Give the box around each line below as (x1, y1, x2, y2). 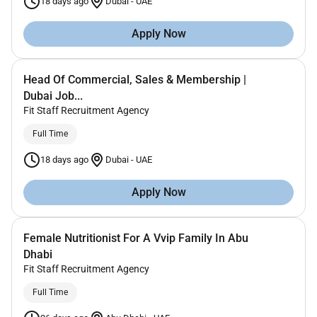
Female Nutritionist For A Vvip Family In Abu (23, 231, 248, 245)
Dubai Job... (23, 88, 83, 103)
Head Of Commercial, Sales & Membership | (23, 72, 246, 86)
